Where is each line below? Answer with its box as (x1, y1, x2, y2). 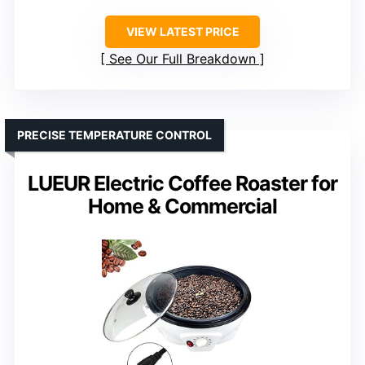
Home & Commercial (88, 194, 277, 219)
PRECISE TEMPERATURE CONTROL (17, 128, 212, 143)
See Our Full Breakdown (109, 51, 256, 68)
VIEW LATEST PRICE (125, 24, 240, 39)
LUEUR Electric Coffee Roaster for (28, 171, 337, 196)
